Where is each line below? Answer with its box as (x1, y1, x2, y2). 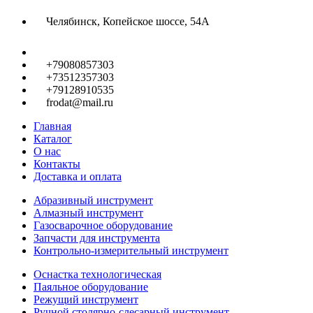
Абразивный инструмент (34, 194, 153, 206)
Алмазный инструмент (34, 206, 143, 219)
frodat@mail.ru (46, 96, 113, 108)
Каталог (34, 132, 72, 145)
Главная (34, 119, 71, 132)
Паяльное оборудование (34, 280, 148, 293)
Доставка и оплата (34, 170, 122, 182)
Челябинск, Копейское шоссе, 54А (46, 15, 210, 27)
